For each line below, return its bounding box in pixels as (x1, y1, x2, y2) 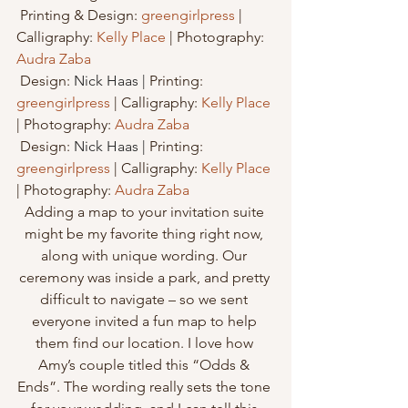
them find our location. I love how (35, 334, 257, 352)
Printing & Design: (20, 6, 141, 24)
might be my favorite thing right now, (25, 225, 267, 242)
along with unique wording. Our (41, 247, 250, 264)
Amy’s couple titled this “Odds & (38, 356, 253, 373)
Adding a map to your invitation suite (24, 203, 268, 220)
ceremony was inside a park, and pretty (18, 269, 273, 286)
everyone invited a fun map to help (31, 312, 260, 330)
